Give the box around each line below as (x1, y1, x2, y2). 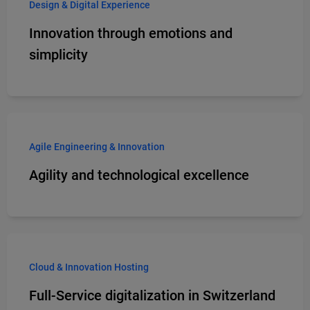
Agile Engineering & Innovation (29, 140, 165, 152)
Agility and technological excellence (29, 166, 249, 183)
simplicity (29, 46, 88, 63)
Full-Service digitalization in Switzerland (29, 286, 275, 304)
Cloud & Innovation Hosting (29, 261, 149, 273)
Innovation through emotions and (29, 24, 232, 42)
